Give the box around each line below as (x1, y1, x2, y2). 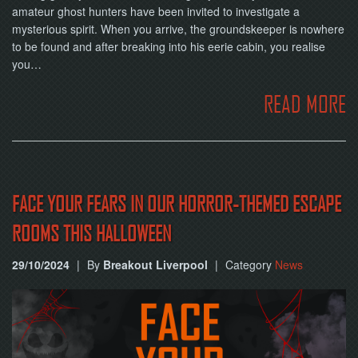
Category (225, 257, 275, 272)
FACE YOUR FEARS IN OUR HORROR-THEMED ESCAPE (12, 192, 341, 217)
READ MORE (264, 90, 346, 117)
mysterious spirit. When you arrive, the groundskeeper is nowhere (12, 21, 344, 37)
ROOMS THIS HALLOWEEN (12, 221, 171, 246)
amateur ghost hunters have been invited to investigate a (12, 3, 300, 19)
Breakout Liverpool (103, 257, 208, 272)
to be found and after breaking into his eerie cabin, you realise (12, 38, 325, 54)
